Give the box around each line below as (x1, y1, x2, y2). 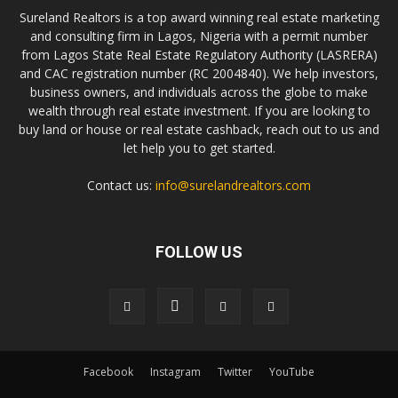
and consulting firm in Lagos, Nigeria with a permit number (30, 28, 368, 45)
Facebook (84, 364, 133, 380)
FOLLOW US (155, 243, 243, 262)
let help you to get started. (123, 139, 275, 157)
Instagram (150, 364, 201, 380)
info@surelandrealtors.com (155, 177, 311, 195)
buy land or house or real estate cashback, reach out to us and (19, 121, 379, 139)
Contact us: (87, 177, 155, 195)
